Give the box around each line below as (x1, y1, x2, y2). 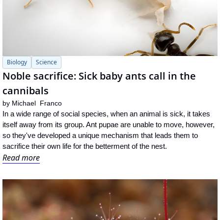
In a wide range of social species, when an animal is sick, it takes (2, 109, 210, 118)
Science (36, 57, 57, 66)
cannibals (2, 83, 49, 97)
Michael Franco (12, 99, 62, 107)
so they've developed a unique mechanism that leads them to (2, 131, 198, 139)
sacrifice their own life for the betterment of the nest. (2, 141, 167, 150)
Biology (7, 57, 27, 66)
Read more (2, 152, 40, 163)
